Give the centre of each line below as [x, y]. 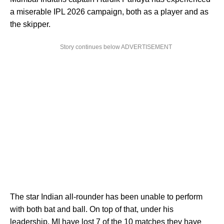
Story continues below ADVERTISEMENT [116, 47]
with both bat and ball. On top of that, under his [92, 209]
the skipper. [30, 24]
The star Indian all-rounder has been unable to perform [106, 197]
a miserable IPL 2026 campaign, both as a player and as [109, 12]
